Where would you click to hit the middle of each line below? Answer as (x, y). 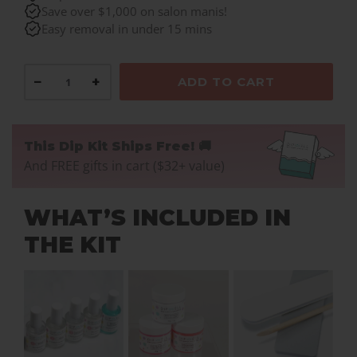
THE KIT (73, 245)
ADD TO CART (226, 82)
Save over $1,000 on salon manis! (134, 12)
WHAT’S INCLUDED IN (157, 218)
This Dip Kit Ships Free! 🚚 (118, 147)
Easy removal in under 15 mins (127, 29)
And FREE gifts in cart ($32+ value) (124, 166)
